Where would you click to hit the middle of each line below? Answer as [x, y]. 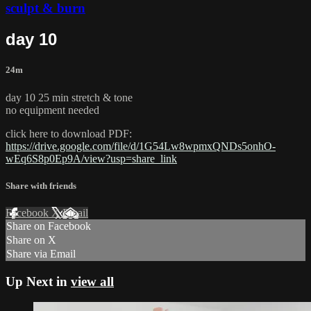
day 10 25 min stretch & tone [69, 97]
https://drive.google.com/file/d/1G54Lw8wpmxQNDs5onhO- [141, 146]
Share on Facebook [49, 226]
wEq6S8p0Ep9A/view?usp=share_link [91, 158]
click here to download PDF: [69, 133]
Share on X [31, 240]
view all [92, 281]
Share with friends [41, 185]
